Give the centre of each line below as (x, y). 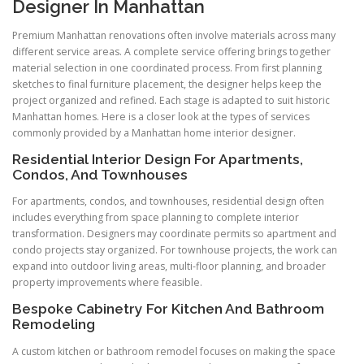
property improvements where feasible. (107, 283)
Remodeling (54, 325)
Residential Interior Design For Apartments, (158, 160)
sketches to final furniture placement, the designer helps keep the (167, 84)
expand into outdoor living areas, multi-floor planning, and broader (169, 266)
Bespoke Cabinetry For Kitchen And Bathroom (168, 309)
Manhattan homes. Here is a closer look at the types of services (161, 117)
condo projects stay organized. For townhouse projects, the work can (175, 250)
